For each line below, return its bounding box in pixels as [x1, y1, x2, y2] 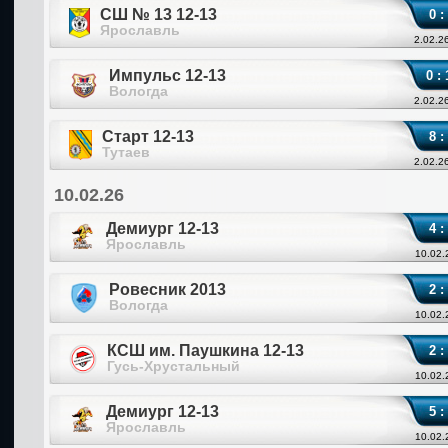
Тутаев [102, 144, 151, 160]
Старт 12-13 [102, 128, 195, 145]
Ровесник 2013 [109, 281, 226, 298]
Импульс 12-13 [109, 67, 226, 84]
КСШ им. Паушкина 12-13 [107, 342, 304, 359]
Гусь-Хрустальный [107, 358, 240, 374]
